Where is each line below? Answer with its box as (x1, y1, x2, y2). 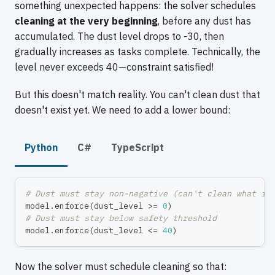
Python (25, 141, 58, 153)
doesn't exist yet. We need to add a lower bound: (15, 103, 230, 116)
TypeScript (111, 141, 164, 153)
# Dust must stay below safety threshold (25, 212, 217, 223)
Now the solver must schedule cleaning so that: (15, 260, 227, 273)
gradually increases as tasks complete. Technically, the (15, 45, 260, 58)
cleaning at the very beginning (15, 14, 158, 27)
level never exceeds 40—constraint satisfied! (15, 60, 214, 73)
